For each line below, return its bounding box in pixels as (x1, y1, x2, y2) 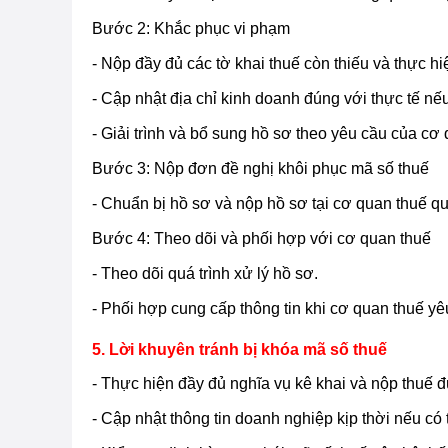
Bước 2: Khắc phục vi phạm (92, 19, 290, 37)
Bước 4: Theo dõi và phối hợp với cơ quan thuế (92, 229, 431, 247)
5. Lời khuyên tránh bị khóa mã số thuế (92, 340, 387, 358)
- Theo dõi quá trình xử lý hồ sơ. (92, 264, 318, 282)
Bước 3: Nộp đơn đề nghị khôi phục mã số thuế (92, 159, 429, 177)
